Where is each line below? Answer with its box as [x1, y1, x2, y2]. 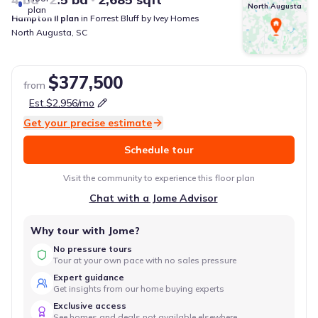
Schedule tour [124, 143, 194, 156]
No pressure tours [53, 243, 132, 254]
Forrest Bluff [90, 13, 139, 23]
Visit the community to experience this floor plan [63, 172, 255, 183]
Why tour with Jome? [31, 224, 140, 237]
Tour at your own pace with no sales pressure [53, 255, 236, 265]
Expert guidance [53, 272, 124, 283]
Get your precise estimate [23, 116, 152, 129]
